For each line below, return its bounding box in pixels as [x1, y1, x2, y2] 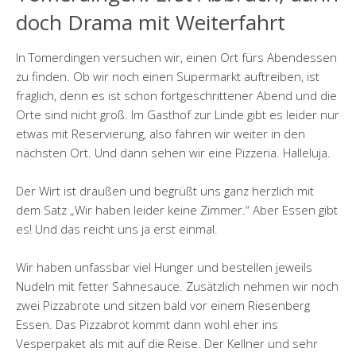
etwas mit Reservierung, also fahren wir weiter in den [16, 126, 305, 142]
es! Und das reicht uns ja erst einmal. [16, 221, 218, 238]
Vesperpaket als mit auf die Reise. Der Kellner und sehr [16, 335, 318, 352]
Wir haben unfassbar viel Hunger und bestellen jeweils [16, 259, 312, 276]
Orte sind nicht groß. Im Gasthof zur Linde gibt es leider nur [16, 106, 339, 123]
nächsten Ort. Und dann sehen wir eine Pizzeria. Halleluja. [16, 145, 331, 161]
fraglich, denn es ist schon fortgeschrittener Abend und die [16, 87, 337, 104]
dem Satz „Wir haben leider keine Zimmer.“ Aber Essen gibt [16, 202, 338, 219]
